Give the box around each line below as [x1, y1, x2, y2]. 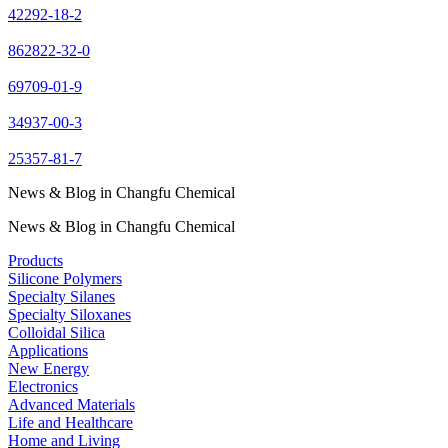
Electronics [8, 377, 78, 395]
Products [8, 251, 63, 269]
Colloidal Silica [8, 323, 105, 341]
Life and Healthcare [8, 413, 133, 431]
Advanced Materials [8, 395, 135, 413]
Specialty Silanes [8, 287, 115, 305]
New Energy [8, 359, 89, 377]
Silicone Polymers [8, 269, 122, 287]
